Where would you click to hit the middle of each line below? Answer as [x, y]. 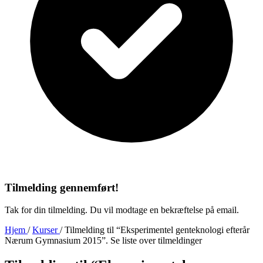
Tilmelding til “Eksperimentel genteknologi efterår [157, 230]
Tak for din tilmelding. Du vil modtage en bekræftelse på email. [122, 210]
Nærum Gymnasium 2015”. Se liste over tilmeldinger [103, 241]
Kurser [46, 230]
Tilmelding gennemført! [62, 187]
